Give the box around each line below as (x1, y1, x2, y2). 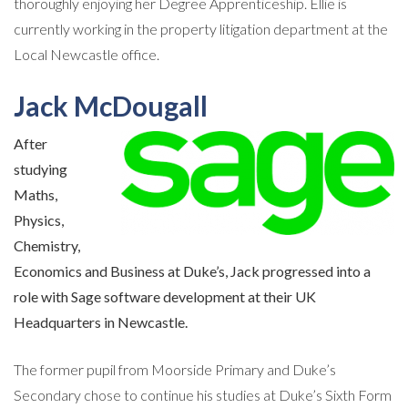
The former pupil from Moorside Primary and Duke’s (14, 360, 336, 378)
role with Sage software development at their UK (14, 287, 316, 305)
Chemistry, (14, 236, 80, 254)
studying (14, 159, 67, 178)
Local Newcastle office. (14, 45, 159, 63)
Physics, (14, 210, 64, 229)
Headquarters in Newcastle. (14, 312, 188, 331)
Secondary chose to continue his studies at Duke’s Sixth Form (14, 385, 392, 403)
